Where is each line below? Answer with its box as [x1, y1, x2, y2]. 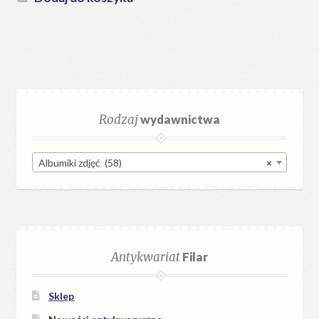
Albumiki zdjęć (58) [38, 156, 122, 169]
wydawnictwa [138, 111, 220, 127]
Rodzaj [99, 111, 138, 127]
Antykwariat [111, 249, 180, 265]
